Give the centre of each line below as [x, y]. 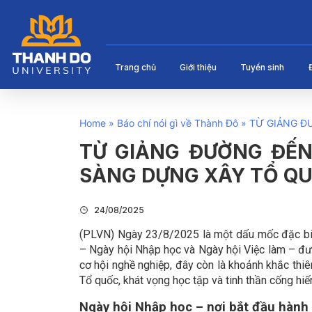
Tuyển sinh [263, 67]
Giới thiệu [198, 67]
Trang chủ [135, 67]
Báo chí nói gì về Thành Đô [178, 123]
